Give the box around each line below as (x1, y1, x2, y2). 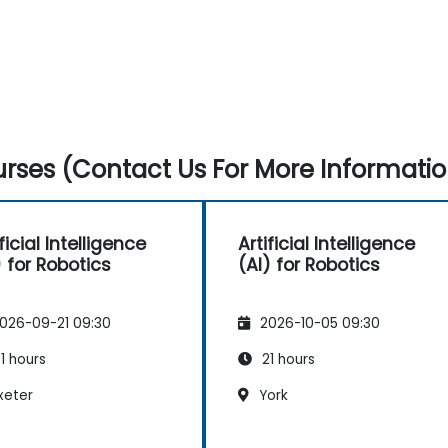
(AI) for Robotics (238, 253, 380, 278)
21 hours (258, 349, 315, 369)
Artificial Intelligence (238, 232, 415, 257)
